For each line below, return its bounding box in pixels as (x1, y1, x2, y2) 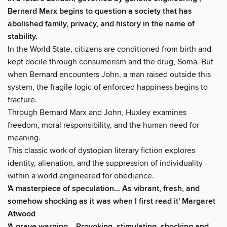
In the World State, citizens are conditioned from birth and (8, 44, 211, 54)
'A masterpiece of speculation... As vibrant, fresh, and (8, 183, 200, 194)
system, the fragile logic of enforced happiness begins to (8, 82, 208, 92)
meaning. (8, 132, 41, 143)
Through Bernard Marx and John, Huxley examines (8, 107, 186, 118)
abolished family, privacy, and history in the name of (8, 18, 195, 29)
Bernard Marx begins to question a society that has (8, 6, 192, 17)
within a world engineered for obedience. (8, 170, 154, 181)
